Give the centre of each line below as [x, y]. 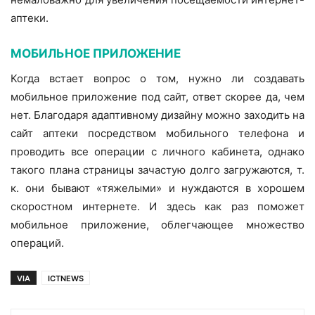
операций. [37, 243]
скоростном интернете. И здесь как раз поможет [157, 207]
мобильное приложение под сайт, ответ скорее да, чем [157, 97]
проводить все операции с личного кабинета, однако [157, 152]
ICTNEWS [66, 279]
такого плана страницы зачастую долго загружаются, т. [157, 170]
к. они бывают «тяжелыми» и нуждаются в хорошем [157, 188]
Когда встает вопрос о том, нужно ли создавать [157, 79]
